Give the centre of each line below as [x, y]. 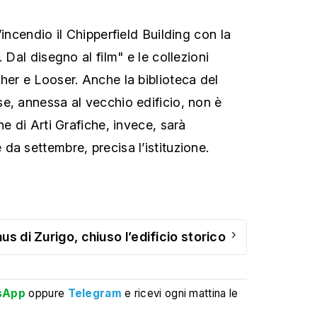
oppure [47, 293]
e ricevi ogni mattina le [181, 293]
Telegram [94, 293]
